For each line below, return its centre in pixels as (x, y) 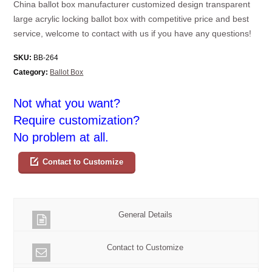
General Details (145, 214)
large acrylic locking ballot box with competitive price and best (131, 19)
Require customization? (77, 120)
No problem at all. (61, 137)
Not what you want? (67, 103)
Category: (31, 72)
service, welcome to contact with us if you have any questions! (133, 33)
